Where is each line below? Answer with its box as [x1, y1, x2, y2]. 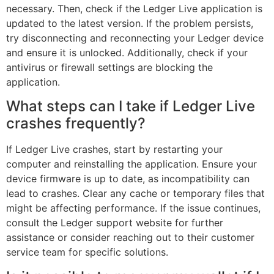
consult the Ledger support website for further [6, 217, 223, 229]
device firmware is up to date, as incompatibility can [6, 172, 250, 185]
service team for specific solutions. [6, 246, 168, 259]
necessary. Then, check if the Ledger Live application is [6, 2, 262, 15]
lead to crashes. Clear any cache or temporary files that [6, 187, 265, 200]
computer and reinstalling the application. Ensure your [6, 158, 257, 171]
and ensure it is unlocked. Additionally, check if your [6, 46, 248, 59]
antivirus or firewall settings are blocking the [6, 61, 213, 73]
